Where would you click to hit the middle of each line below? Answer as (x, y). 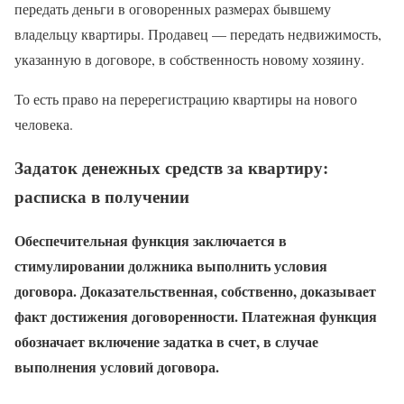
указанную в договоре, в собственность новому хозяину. (189, 59)
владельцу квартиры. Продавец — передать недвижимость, (198, 33)
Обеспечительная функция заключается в (151, 241)
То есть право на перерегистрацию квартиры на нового (186, 98)
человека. (44, 124)
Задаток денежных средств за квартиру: (171, 168)
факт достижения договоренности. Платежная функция (196, 317)
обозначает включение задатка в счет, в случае (166, 342)
